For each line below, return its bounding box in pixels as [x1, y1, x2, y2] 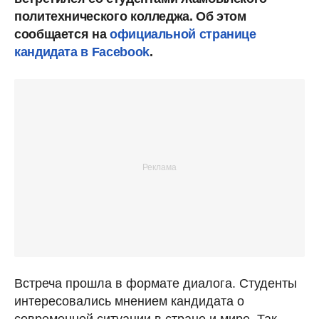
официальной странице [109, 26, 256, 41]
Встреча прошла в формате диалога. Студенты [14, 276, 297, 291]
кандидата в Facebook [14, 44, 150, 59]
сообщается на [14, 26, 110, 41]
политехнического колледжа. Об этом [14, 9, 246, 23]
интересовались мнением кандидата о [14, 293, 244, 308]
